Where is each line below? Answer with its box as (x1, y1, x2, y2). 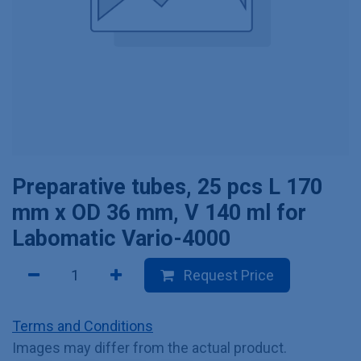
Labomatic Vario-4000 (12, 226, 230, 251)
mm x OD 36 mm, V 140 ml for (12, 200, 306, 226)
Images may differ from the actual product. (12, 339, 287, 356)
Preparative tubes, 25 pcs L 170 (12, 174, 322, 200)
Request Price (180, 267, 274, 284)
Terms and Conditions (12, 317, 153, 334)
